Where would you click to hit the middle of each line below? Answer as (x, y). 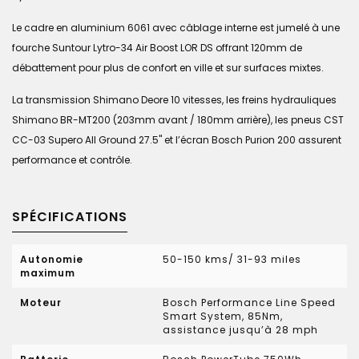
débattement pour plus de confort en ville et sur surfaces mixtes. (168, 68)
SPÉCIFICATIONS (70, 217)
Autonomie (52, 259)
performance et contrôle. (72, 160)
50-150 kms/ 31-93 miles (232, 259)
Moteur (41, 303)
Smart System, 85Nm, (223, 316)
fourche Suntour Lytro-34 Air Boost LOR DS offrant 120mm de (157, 48)
